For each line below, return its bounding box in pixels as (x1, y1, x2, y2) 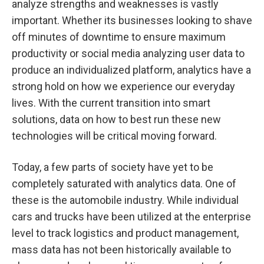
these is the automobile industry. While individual (12, 194, 239, 206)
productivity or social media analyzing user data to (12, 47, 245, 60)
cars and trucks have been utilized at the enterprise (12, 210, 251, 223)
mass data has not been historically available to (12, 243, 231, 256)
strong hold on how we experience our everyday (12, 80, 235, 93)
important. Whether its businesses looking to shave (12, 14, 252, 27)
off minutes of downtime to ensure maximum (12, 31, 226, 43)
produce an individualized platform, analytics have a (12, 64, 251, 76)
